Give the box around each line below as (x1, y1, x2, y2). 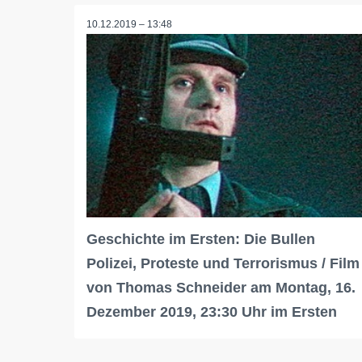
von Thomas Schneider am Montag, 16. (86, 279, 356, 296)
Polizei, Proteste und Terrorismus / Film (86, 255, 360, 271)
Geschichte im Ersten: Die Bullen (86, 230, 315, 247)
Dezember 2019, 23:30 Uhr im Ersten (86, 303, 337, 320)
